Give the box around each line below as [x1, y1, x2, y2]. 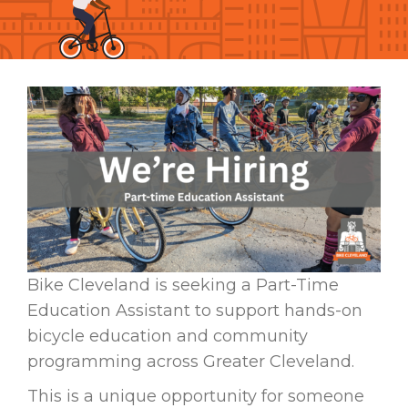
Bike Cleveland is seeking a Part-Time [27, 275, 339, 296]
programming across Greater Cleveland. [27, 352, 354, 372]
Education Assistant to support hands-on [27, 301, 362, 321]
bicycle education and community [27, 326, 308, 347]
